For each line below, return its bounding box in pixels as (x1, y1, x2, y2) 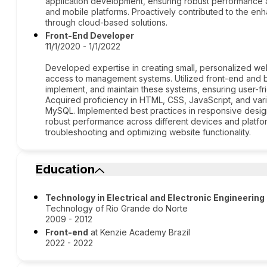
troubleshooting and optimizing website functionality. (45, 127, 252, 137)
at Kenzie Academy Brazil (88, 227, 191, 237)
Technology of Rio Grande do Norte (45, 203, 188, 213)
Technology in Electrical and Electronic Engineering (45, 193, 265, 203)
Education (36, 162, 95, 176)
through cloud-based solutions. (45, 17, 168, 27)
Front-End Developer (45, 30, 135, 41)
